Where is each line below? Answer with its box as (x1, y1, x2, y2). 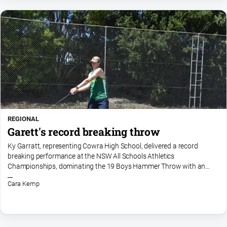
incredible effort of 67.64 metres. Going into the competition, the (8, 172, 202, 181)
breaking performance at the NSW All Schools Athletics (8, 152, 175, 161)
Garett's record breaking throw (8, 124, 160, 139)
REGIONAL (8, 115, 39, 123)
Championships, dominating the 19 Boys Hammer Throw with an (8, 162, 206, 171)
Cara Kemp (8, 180, 40, 188)
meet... (8, 182, 27, 192)
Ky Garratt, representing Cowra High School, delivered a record (8, 142, 198, 151)
